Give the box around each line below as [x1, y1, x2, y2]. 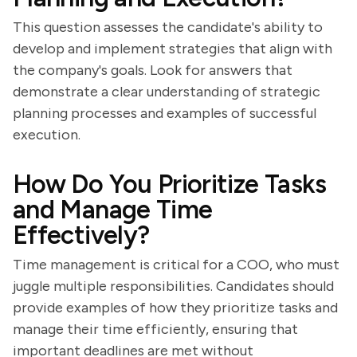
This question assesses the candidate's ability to [13, 18, 323, 36]
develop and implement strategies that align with [13, 40, 332, 57]
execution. [13, 126, 80, 143]
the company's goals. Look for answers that [13, 61, 292, 79]
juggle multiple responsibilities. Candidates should [13, 277, 334, 295]
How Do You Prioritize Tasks [13, 169, 327, 199]
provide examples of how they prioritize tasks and [13, 299, 338, 316]
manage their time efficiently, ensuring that [13, 320, 298, 338]
